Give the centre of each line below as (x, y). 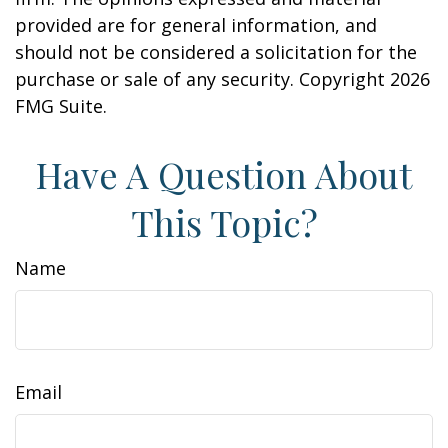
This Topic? (224, 222)
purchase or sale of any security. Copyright (202, 79)
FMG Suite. (61, 106)
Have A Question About (224, 174)
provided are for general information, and (196, 25)
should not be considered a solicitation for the (216, 52)
